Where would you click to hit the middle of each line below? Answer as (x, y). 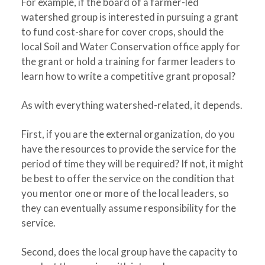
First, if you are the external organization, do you (128, 134)
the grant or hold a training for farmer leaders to (128, 61)
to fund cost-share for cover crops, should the (122, 32)
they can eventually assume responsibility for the (128, 208)
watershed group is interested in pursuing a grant (130, 17)
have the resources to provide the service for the (128, 149)
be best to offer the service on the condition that (128, 178)
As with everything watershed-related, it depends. (132, 105)
